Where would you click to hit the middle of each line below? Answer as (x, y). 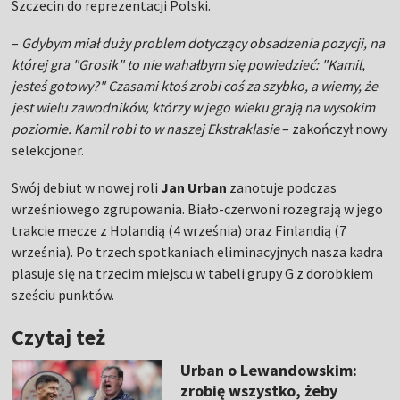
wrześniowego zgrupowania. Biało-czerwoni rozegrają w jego (198, 209)
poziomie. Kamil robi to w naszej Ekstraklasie (146, 129)
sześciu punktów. (63, 295)
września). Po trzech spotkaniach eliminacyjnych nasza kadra (198, 252)
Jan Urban (194, 187)
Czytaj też (59, 337)
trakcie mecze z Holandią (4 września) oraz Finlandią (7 (179, 230)
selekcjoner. (48, 150)
